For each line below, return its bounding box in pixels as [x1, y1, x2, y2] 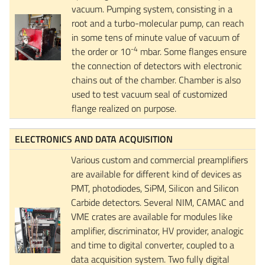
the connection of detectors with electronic [72, 58, 242, 73]
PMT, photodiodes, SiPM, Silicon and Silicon [71, 180, 239, 195]
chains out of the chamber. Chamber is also [72, 72, 241, 87]
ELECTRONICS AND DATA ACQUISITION [15, 131, 173, 146]
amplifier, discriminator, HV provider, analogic [71, 223, 244, 238]
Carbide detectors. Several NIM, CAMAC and [71, 195, 244, 209]
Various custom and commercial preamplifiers [71, 152, 248, 167]
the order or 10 [72, 44, 131, 59]
